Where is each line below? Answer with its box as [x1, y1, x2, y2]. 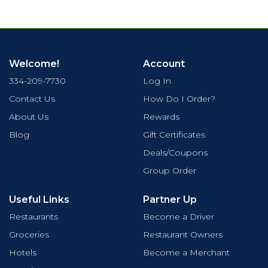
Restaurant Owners [143, 229, 223, 240]
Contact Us [9, 93, 55, 105]
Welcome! [9, 58, 60, 70]
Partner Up [143, 194, 197, 206]
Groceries [9, 229, 49, 240]
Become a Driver [143, 211, 214, 223]
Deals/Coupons [143, 147, 208, 159]
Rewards [143, 111, 179, 123]
